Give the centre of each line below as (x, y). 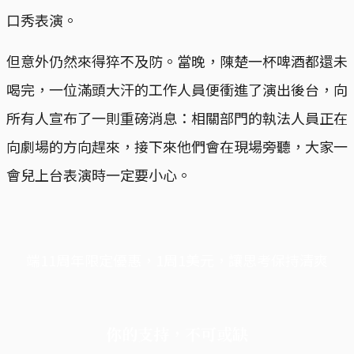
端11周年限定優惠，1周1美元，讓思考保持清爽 (177, 260)
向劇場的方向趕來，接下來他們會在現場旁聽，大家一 (177, 146)
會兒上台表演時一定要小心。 (99, 174)
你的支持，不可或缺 (177, 333)
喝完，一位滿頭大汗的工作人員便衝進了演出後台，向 (177, 89)
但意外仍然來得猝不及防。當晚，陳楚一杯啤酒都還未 (177, 60)
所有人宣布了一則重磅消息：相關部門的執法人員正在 (177, 117)
